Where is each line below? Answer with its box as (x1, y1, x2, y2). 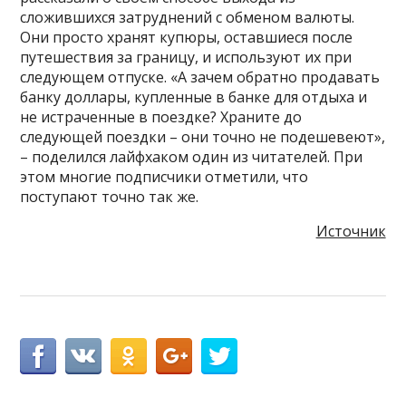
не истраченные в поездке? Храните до (20, 106, 303, 127)
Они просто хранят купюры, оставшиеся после (20, 26, 353, 47)
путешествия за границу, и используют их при (20, 46, 353, 67)
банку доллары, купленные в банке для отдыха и (20, 86, 368, 107)
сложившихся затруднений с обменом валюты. (20, 6, 355, 27)
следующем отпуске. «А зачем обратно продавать (20, 66, 381, 87)
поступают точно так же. (20, 186, 199, 207)
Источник (315, 220, 386, 241)
